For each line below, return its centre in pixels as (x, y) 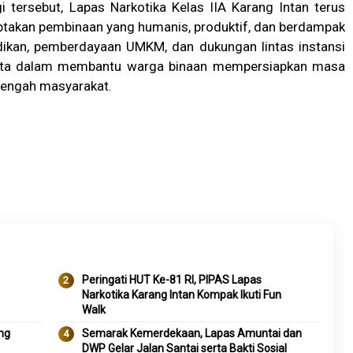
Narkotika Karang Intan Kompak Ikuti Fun (181, 295)
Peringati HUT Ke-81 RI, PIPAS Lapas (171, 280)
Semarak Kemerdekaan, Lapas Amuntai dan (191, 333)
